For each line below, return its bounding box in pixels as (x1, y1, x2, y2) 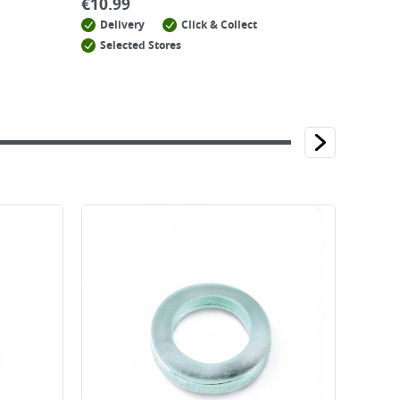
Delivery (100, 17, 145, 33)
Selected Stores (100, 37, 181, 54)
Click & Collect (181, 17, 257, 33)
